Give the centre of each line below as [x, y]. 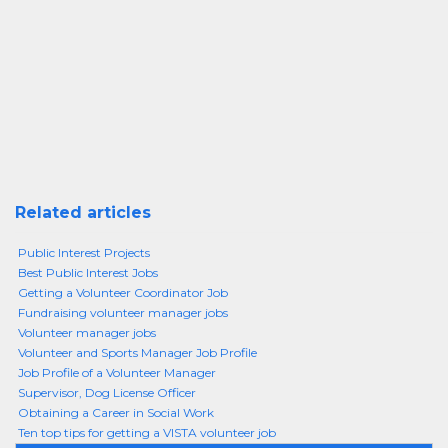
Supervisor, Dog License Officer [107, 392]
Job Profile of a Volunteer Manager [117, 372]
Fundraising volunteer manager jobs [123, 312]
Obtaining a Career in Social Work [116, 412]
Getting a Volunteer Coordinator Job [123, 292]
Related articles [83, 212]
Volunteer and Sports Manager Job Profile [137, 352]
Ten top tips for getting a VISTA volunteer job [147, 432]
